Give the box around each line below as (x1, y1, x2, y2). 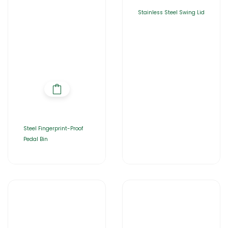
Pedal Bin (23, 135, 48, 143)
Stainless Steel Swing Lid (138, 8, 205, 16)
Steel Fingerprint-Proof (23, 124, 83, 132)
